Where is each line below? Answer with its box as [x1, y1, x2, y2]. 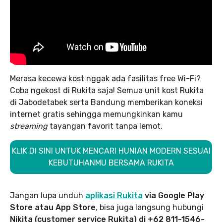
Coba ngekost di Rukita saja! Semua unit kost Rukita [10, 86, 204, 95]
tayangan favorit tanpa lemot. [50, 121, 163, 131]
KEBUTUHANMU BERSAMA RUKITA [48, 158, 174, 167]
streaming [10, 121, 50, 131]
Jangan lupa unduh [10, 191, 85, 200]
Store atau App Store [10, 203, 96, 212]
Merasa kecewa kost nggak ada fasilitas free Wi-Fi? [10, 74, 201, 83]
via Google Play [143, 191, 204, 200]
